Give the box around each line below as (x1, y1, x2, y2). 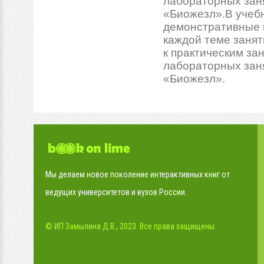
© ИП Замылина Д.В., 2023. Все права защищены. (45, 222, 216, 231)
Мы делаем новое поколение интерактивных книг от (45, 170, 230, 179)
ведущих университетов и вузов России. (45, 187, 187, 197)
